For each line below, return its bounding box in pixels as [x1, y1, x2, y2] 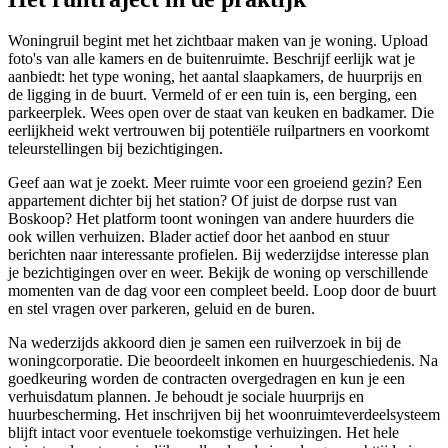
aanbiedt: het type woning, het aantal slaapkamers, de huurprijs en [8, 68, 422, 86]
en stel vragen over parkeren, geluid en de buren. [8, 300, 315, 318]
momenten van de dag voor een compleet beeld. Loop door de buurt [8, 282, 436, 300]
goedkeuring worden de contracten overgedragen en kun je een [8, 370, 405, 388]
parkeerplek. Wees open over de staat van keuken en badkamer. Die [8, 104, 434, 122]
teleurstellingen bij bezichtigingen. [8, 140, 223, 158]
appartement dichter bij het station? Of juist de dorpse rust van [8, 192, 397, 210]
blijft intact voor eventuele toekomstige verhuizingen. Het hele [8, 424, 399, 442]
